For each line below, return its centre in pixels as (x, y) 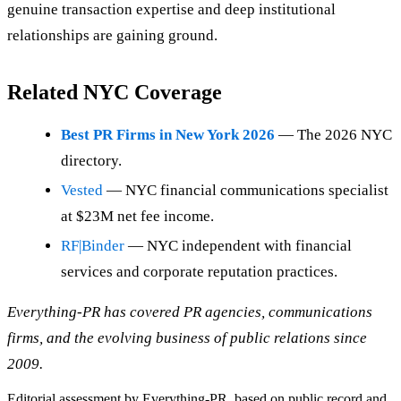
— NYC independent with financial (238, 246)
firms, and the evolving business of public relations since (187, 338)
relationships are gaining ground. (112, 36)
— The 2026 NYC (333, 135)
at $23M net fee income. (137, 217)
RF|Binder (93, 246)
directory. (91, 161)
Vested (82, 191)
